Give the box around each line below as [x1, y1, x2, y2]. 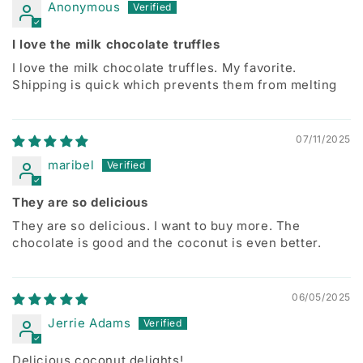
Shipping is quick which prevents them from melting [12, 77, 338, 92]
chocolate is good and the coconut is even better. [12, 235, 322, 250]
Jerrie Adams [48, 315, 131, 331]
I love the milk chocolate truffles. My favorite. [12, 60, 297, 75]
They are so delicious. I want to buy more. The [12, 218, 301, 233]
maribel [48, 157, 95, 173]
